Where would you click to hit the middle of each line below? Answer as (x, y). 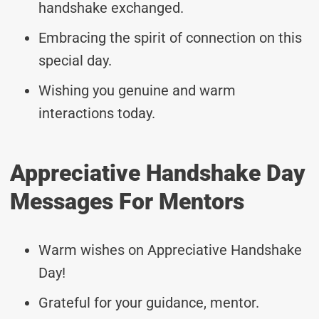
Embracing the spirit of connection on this (170, 37)
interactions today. (97, 113)
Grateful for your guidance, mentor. (149, 302)
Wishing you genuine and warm (137, 90)
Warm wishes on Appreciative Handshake (170, 250)
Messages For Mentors (127, 201)
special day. (75, 60)
